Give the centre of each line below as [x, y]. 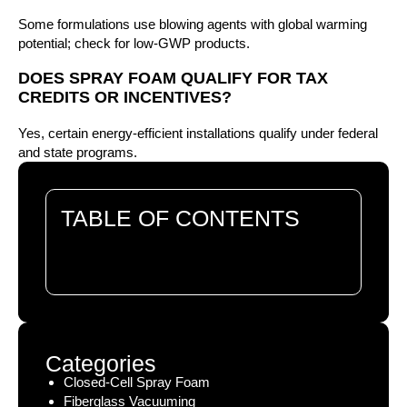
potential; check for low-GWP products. [134, 43]
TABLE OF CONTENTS [180, 218]
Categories [101, 363]
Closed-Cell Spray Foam [137, 382]
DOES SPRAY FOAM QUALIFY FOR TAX [173, 78]
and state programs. [78, 152]
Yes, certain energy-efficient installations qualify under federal [198, 133]
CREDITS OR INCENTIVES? [125, 97]
